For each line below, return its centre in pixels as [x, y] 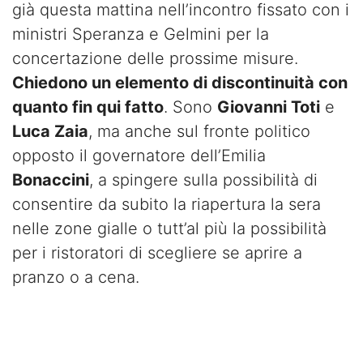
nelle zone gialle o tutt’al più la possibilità [169, 228]
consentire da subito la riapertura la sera [167, 204]
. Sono [190, 107]
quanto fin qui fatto [88, 107]
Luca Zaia [50, 131]
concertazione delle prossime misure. [155, 58]
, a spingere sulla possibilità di [203, 179]
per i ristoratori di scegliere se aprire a [157, 252]
